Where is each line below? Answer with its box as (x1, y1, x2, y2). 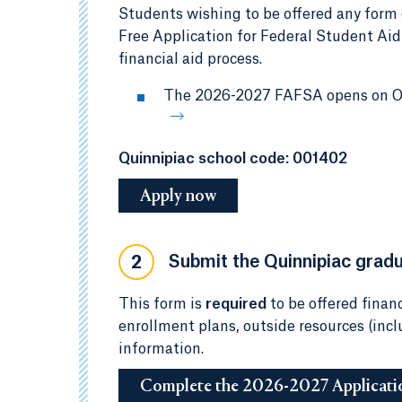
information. (118, 342, 204, 356)
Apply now (140, 188, 216, 205)
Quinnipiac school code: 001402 (118, 152, 347, 166)
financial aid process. (118, 52, 262, 66)
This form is (118, 297, 205, 311)
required (205, 297, 267, 311)
